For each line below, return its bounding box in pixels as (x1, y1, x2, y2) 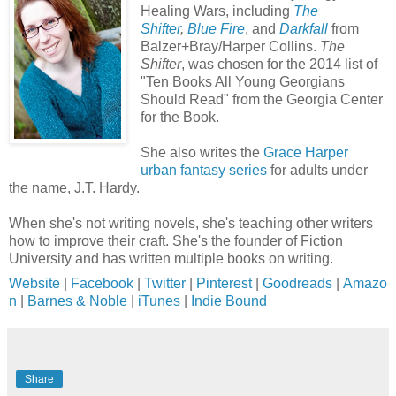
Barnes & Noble (27, 293, 127, 308)
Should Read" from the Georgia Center (140, 91, 383, 107)
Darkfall (278, 20, 328, 36)
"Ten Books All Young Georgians (140, 73, 345, 89)
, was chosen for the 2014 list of (180, 56, 377, 72)
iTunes (138, 293, 180, 308)
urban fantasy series (140, 162, 267, 178)
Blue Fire (187, 20, 245, 36)
